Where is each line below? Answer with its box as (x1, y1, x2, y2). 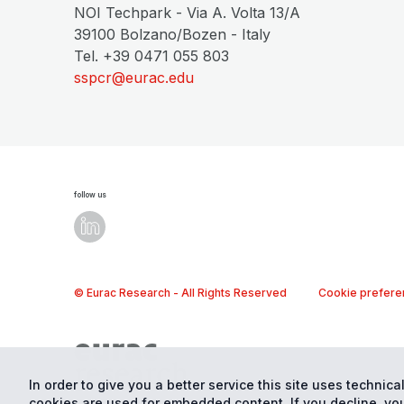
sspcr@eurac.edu (74, 69, 194, 87)
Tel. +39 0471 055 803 (74, 47, 229, 65)
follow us (74, 190, 106, 199)
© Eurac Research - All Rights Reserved (74, 286, 287, 299)
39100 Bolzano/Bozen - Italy (74, 25, 271, 43)
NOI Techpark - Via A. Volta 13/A (74, 4, 300, 22)
